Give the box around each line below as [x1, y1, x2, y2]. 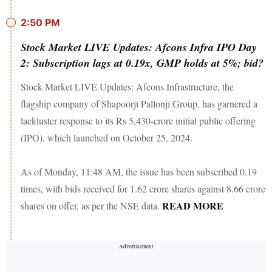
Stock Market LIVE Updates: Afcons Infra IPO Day [21, 39, 257, 55]
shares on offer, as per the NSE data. [21, 199, 162, 212]
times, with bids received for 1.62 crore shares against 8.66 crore [21, 182, 265, 195]
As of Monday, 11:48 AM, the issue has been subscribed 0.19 [21, 165, 257, 178]
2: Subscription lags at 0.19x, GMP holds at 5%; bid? [21, 55, 263, 70]
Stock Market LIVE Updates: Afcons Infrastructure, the [21, 80, 234, 93]
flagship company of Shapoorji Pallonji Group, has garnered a [21, 97, 257, 110]
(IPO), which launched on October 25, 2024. [21, 131, 192, 144]
